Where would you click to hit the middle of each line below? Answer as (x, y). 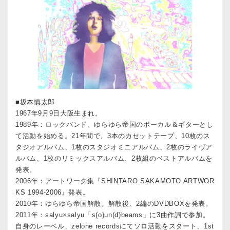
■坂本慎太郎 (35, 102)
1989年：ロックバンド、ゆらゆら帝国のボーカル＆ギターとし (114, 124)
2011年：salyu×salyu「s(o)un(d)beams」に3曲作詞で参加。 (113, 215)
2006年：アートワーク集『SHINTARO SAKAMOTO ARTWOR (115, 181)
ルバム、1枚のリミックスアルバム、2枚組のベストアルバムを (114, 158)
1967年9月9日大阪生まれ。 (59, 113)
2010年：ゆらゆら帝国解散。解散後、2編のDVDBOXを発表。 (114, 204)
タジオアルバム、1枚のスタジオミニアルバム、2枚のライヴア (114, 147)
